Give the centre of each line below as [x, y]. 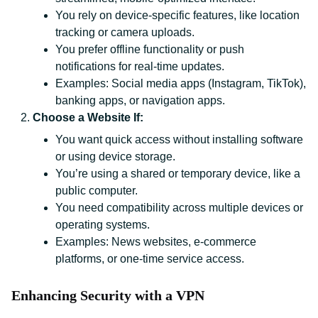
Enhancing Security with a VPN [108, 295]
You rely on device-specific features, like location [177, 15]
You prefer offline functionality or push [150, 49]
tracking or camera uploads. [125, 32]
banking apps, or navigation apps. [140, 100]
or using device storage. [115, 157]
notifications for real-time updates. [140, 66]
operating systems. [103, 225]
